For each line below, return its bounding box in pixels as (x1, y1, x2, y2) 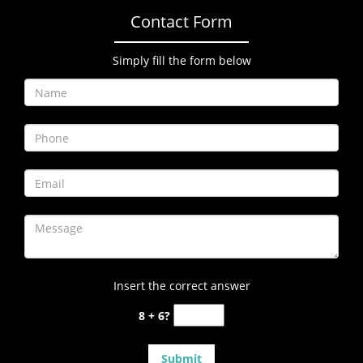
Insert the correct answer (113, 278, 250, 293)
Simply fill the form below (112, 53, 251, 68)
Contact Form (130, 11, 233, 32)
